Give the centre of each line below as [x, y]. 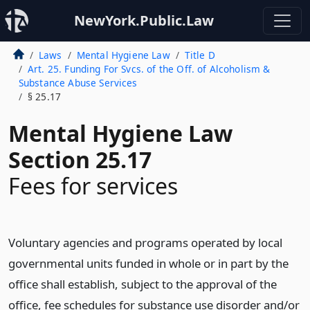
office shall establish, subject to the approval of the [143, 284]
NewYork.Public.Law [144, 20]
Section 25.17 [80, 159]
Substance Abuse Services [78, 83]
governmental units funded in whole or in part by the [148, 263]
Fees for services [93, 186]
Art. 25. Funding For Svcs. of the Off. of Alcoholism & [149, 69]
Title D [200, 55]
